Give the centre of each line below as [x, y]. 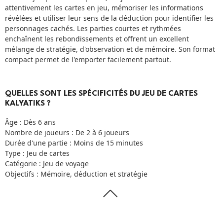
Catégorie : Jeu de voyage [47, 163]
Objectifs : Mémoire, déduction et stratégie [76, 174]
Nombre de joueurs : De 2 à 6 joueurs [67, 132]
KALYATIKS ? [28, 104]
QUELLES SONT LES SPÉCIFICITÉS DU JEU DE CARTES [101, 94]
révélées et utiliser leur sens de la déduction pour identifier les [109, 18]
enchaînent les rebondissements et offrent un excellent [97, 39]
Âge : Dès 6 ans [30, 122]
